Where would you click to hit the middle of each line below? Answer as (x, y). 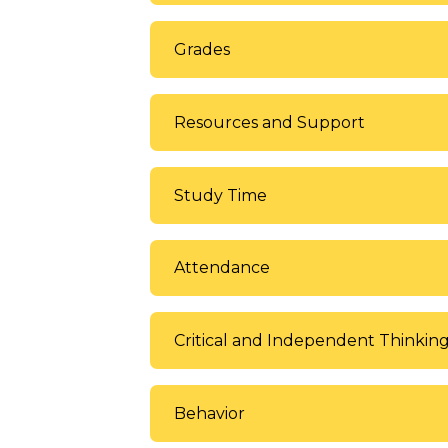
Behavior (209, 413)
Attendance (222, 268)
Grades (202, 50)
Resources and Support (269, 122)
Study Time (220, 195)
